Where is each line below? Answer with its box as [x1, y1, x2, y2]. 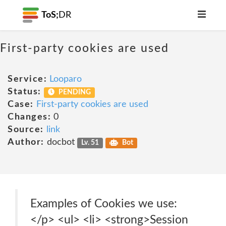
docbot [44, 138, 77, 147]
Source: [8, 125, 44, 134]
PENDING [57, 89, 91, 96]
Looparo [49, 75, 82, 84]
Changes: [8, 112, 51, 122]
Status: [8, 87, 41, 96]
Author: [8, 138, 44, 147]
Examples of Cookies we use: [30, 198, 177, 209]
